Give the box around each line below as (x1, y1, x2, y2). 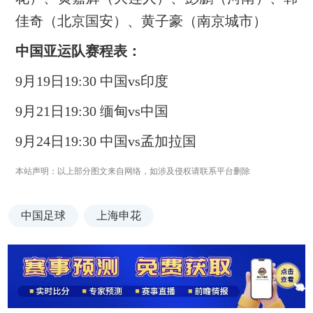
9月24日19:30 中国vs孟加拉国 (15, 133, 196, 149)
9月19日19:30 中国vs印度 (15, 73, 168, 89)
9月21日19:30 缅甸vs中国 (15, 103, 168, 119)
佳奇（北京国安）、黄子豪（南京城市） (15, 13, 267, 29)
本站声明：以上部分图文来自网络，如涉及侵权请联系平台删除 (15, 166, 250, 176)
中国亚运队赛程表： (15, 43, 141, 59)
